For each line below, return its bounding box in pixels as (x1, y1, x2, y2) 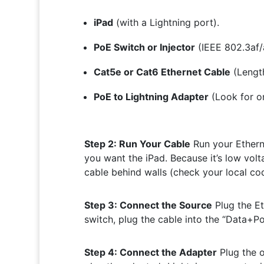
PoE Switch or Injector (93, 41, 195, 54)
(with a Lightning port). (113, 16, 219, 29)
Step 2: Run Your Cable (84, 138, 190, 150)
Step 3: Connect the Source (84, 199, 212, 212)
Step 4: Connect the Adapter (84, 246, 217, 259)
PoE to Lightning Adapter (93, 91, 209, 103)
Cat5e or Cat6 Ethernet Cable (93, 66, 230, 78)
